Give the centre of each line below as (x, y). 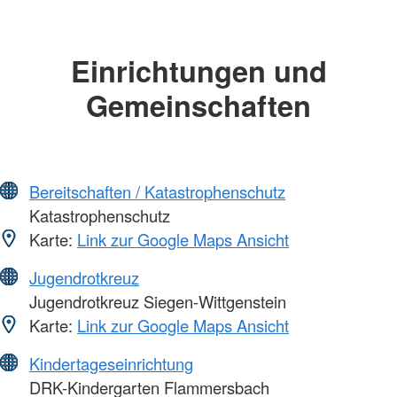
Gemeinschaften (198, 105)
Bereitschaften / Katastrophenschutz (157, 191)
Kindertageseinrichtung (111, 363)
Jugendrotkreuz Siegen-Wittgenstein (156, 301)
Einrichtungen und (198, 71)
